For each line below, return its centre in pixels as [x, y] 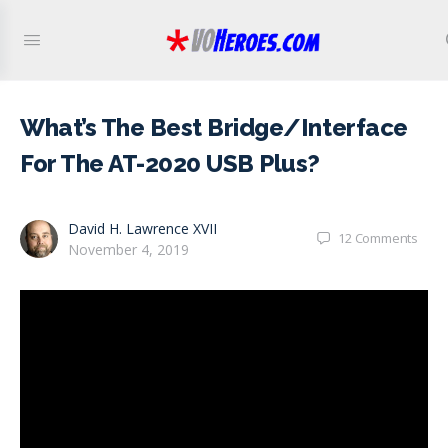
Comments [386, 238]
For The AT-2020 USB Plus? [170, 163]
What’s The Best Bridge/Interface [214, 127]
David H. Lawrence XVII [142, 228]
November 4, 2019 [128, 249]
